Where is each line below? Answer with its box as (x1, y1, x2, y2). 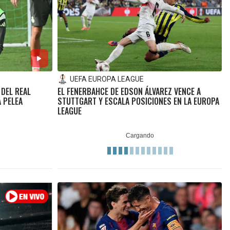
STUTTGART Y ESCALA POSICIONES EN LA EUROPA (57, 95, 219, 108)
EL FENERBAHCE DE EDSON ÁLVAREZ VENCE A (57, 85, 201, 98)
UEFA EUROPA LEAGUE (69, 75, 144, 84)
